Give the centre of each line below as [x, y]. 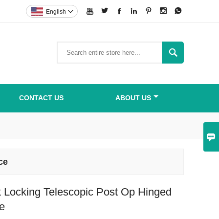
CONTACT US [41, 98]
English [56, 12]
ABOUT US [133, 98]
